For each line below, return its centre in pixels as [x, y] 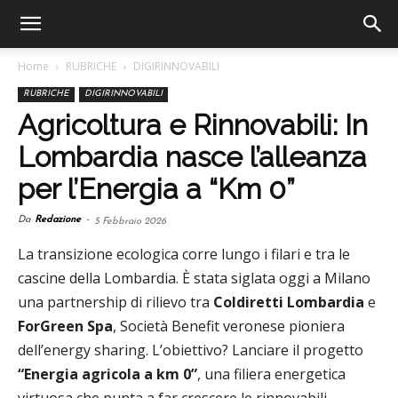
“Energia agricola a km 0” [107, 374]
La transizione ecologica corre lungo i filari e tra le [184, 254]
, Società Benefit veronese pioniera [229, 326]
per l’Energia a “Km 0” [156, 189]
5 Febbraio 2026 [130, 222]
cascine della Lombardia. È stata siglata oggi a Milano [194, 278]
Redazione [58, 220]
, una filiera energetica [271, 374]
